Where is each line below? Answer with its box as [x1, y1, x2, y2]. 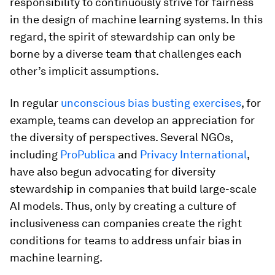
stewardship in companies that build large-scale [10, 182, 257, 195]
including [10, 148, 60, 161]
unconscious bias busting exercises [61, 96, 241, 109]
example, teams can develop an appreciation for [10, 114, 255, 126]
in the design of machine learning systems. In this [10, 13, 263, 26]
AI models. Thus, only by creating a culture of [10, 199, 236, 212]
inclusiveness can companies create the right [10, 217, 242, 230]
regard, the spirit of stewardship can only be [10, 30, 235, 43]
